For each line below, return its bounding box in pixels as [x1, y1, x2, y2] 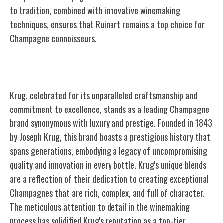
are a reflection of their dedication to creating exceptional [10, 172, 209, 185]
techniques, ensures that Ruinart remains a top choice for [10, 17, 205, 31]
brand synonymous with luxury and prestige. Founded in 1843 [10, 116, 212, 129]
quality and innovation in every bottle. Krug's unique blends [10, 158, 206, 171]
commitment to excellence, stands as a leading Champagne [10, 102, 209, 115]
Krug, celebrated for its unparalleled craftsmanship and [10, 88, 197, 102]
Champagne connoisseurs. [10, 31, 97, 45]
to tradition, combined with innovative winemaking [10, 3, 180, 17]
